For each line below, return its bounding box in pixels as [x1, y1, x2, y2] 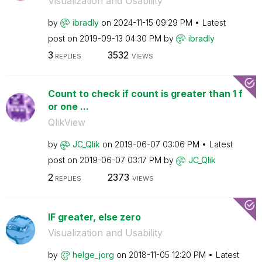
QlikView [47, 116, 85, 128]
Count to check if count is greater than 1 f [47, 88, 243, 99]
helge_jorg [72, 249, 114, 260]
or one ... [47, 101, 89, 112]
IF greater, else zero [47, 211, 141, 223]
